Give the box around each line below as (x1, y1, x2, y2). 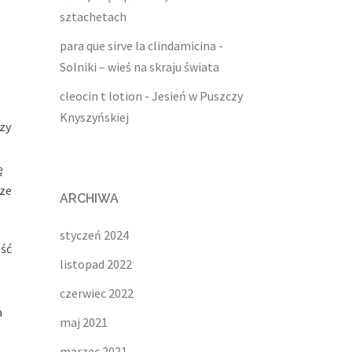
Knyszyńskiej (60, 109, 129, 126)
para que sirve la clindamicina (60, 38, 216, 54)
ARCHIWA (60, 191, 119, 207)
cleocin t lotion (60, 88, 142, 104)
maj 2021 (60, 314, 108, 331)
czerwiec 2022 (60, 285, 134, 302)
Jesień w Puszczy (152, 88, 243, 104)
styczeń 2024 (60, 227, 129, 244)
